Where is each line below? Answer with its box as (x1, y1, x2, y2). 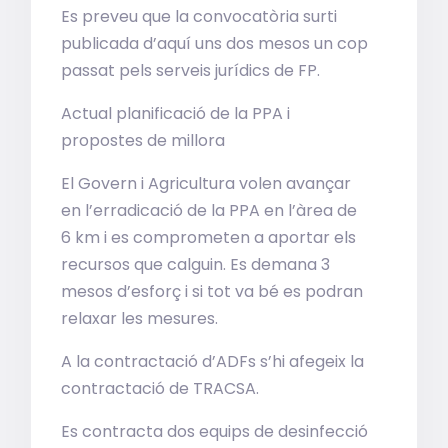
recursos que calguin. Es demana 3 (61, 253, 331, 276)
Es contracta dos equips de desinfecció (61, 420, 369, 443)
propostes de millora (61, 129, 226, 152)
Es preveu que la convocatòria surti (61, 5, 338, 28)
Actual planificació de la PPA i (61, 102, 291, 125)
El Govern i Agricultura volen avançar (61, 172, 352, 195)
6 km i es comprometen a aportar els (61, 226, 357, 249)
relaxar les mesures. (61, 307, 219, 330)
